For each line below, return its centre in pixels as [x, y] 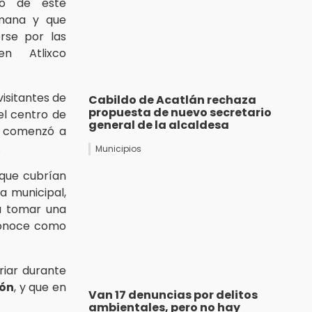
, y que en [40, 287]
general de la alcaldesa [159, 125]
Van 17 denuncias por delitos [173, 295]
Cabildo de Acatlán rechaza [172, 100]
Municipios [118, 149]
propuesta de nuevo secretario [180, 113]
